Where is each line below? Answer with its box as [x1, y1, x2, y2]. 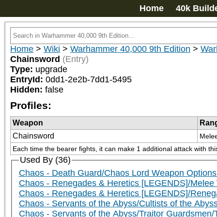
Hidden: [10, 85, 45, 94]
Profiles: [10, 100, 51, 111]
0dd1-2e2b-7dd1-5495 [46, 75, 132, 84]
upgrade [35, 64, 67, 74]
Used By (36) [19, 155, 71, 165]
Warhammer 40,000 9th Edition [70, 44, 190, 54]
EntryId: [10, 75, 46, 84]
